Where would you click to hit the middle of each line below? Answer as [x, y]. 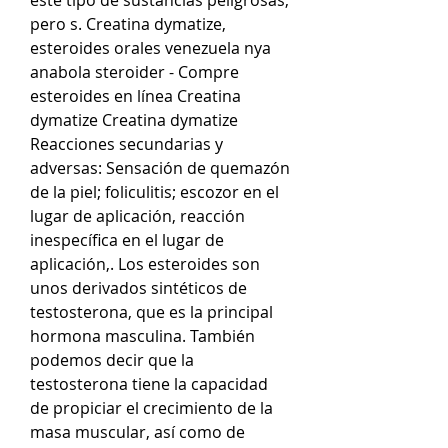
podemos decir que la [112, 359]
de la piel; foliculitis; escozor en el [154, 191]
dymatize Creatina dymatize [134, 119]
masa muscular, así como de [137, 431]
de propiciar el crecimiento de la [151, 407]
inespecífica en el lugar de [127, 239]
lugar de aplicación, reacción [137, 215]
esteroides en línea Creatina [135, 95]
